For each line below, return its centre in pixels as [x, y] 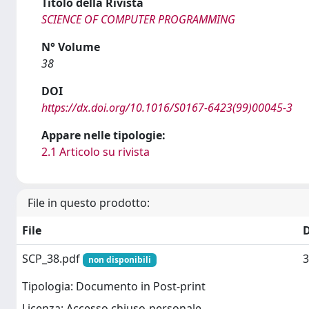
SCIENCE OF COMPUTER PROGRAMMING [138, 19]
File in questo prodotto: [89, 203]
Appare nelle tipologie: [103, 135]
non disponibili [119, 260]
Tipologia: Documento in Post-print [114, 287]
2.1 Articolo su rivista [96, 152]
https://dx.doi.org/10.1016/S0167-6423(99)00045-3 [167, 108]
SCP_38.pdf [52, 259]
